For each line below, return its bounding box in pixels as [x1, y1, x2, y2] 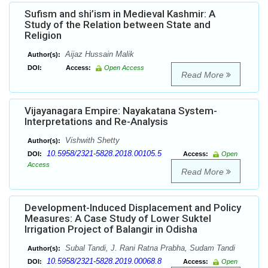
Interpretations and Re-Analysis [25, 115, 168, 128]
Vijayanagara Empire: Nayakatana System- [25, 105, 217, 117]
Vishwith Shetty [63, 136, 120, 145]
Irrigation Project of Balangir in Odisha [25, 223, 197, 236]
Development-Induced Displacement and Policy [25, 202, 241, 214]
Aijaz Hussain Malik [63, 50, 134, 59]
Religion [25, 29, 62, 42]
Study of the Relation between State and [25, 19, 211, 31]
